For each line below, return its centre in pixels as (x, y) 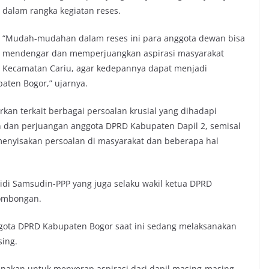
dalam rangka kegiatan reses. (62, 10)
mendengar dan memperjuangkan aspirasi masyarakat (113, 53)
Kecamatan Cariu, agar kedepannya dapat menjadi (105, 68)
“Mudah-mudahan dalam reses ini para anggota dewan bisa (124, 38)
